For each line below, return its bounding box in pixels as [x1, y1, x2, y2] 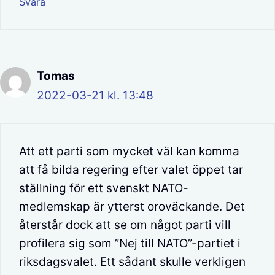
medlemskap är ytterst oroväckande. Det [19, 199, 245, 214]
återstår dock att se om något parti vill [19, 218, 231, 233]
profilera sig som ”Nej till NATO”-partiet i [19, 236, 241, 251]
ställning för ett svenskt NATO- [19, 181, 188, 196]
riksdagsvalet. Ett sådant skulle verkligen [19, 255, 246, 269]
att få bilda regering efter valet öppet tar [19, 163, 243, 177]
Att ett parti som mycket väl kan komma [19, 144, 239, 159]
